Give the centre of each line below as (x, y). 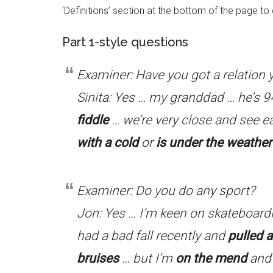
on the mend (211, 258)
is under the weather (214, 143)
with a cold (108, 143)
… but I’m (147, 258)
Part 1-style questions (125, 42)
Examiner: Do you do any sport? (166, 191)
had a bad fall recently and (152, 236)
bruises (98, 258)
